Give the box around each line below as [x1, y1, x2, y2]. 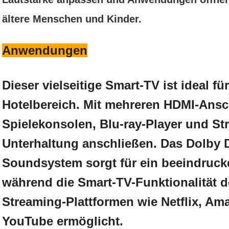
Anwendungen [2, 43, 87, 57]
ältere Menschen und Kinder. [2, 13, 142, 25]
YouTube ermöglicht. [2, 214, 123, 228]
